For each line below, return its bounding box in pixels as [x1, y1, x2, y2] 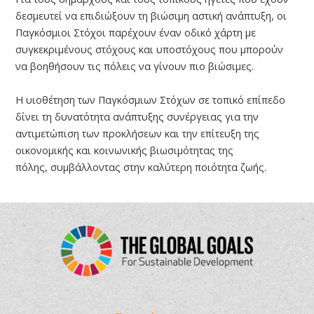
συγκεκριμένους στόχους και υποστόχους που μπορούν [15, 43, 284, 57]
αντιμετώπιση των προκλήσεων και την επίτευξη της [15, 127, 260, 141]
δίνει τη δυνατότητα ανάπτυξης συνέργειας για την [15, 110, 259, 124]
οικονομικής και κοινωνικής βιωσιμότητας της [15, 144, 234, 158]
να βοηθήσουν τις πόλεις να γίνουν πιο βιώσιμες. [15, 60, 254, 74]
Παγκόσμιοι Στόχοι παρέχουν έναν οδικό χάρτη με [15, 26, 257, 40]
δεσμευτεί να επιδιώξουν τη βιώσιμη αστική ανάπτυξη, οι [15, 9, 287, 23]
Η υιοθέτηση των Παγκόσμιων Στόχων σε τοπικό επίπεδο [15, 93, 286, 107]
